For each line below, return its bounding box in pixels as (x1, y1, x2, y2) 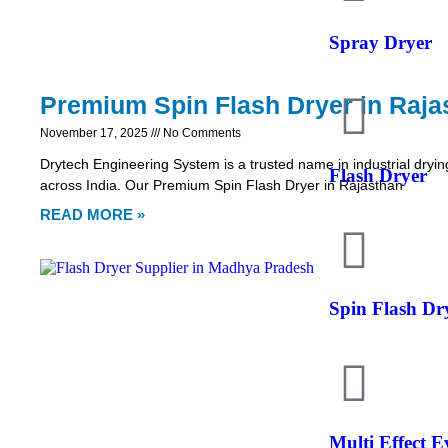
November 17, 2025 (40, 125, 151, 140)
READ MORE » (40, 205, 145, 223)
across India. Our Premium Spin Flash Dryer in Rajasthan (40, 176, 403, 193)
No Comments (160, 125, 241, 140)
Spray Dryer (329, 31, 433, 53)
